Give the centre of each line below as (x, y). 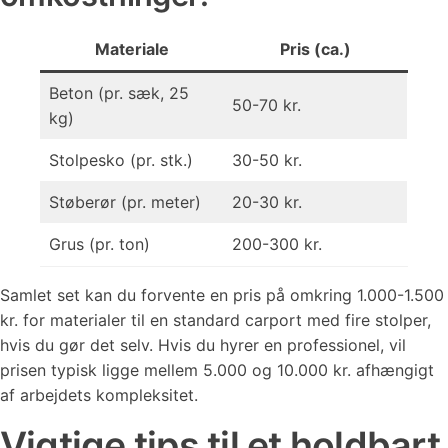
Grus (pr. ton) (99, 244)
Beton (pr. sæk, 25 (119, 93)
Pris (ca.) (315, 49)
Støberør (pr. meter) (125, 202)
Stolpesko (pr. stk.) (121, 160)
